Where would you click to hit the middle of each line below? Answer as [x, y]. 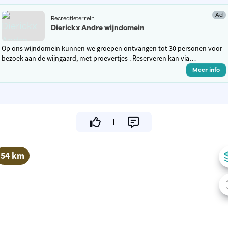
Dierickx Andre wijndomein [98, 27]
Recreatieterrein [73, 18]
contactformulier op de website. [50, 67]
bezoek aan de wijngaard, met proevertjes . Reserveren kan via [96, 58]
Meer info [206, 69]
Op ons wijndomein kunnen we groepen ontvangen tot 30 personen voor [112, 48]
